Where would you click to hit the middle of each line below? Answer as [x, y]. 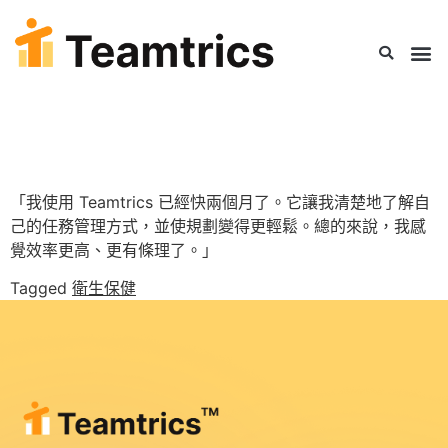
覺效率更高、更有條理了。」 [114, 250]
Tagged [41, 288]
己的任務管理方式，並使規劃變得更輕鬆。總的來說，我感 [218, 226]
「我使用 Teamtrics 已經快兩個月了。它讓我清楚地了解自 [220, 202]
